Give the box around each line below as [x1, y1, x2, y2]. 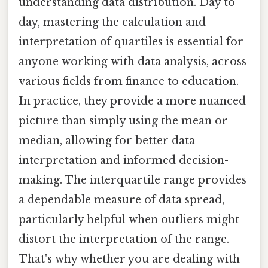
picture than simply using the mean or [19, 114, 228, 128]
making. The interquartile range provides [19, 173, 246, 187]
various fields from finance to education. [19, 75, 239, 89]
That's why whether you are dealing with [19, 252, 240, 266]
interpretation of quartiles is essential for [19, 35, 243, 49]
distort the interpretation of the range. [19, 233, 229, 246]
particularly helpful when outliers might [19, 213, 239, 227]
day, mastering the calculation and [19, 16, 206, 29]
